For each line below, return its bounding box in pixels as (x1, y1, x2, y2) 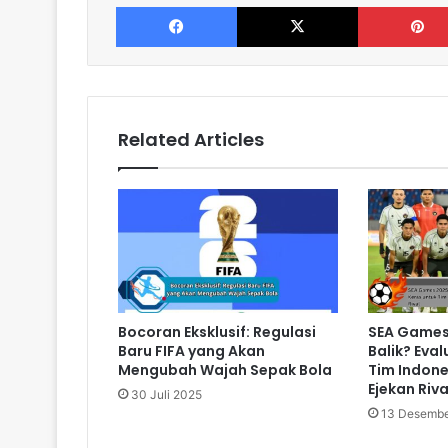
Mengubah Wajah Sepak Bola (118, 359, 332, 380)
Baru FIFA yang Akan (118, 340, 265, 361)
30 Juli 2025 (131, 386, 202, 402)
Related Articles (118, 126, 264, 152)
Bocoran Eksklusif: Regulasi (118, 321, 316, 342)
